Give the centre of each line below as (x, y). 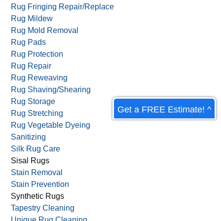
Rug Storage (33, 101)
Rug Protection (37, 54)
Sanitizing (29, 137)
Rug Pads (29, 42)
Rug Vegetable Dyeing (51, 125)
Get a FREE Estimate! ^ (164, 110)
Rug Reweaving (39, 77)
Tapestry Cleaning (43, 208)
